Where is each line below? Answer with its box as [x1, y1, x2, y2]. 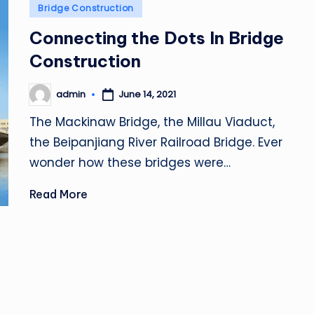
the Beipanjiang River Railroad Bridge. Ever [29, 133, 283, 151]
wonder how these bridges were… [29, 153, 231, 171]
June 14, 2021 [118, 88, 177, 101]
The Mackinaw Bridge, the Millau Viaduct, [29, 113, 275, 130]
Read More [29, 186, 88, 201]
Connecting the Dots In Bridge [29, 27, 285, 48]
